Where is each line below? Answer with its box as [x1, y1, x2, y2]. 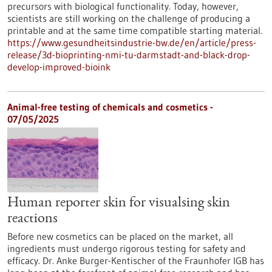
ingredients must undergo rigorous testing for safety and [7, 242, 246, 254]
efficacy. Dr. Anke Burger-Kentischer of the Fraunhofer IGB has [7, 254, 264, 267]
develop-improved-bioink [7, 61, 110, 73]
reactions [7, 212, 58, 226]
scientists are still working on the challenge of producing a [7, 12, 250, 24]
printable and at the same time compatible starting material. [7, 24, 262, 36]
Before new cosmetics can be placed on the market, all [7, 230, 233, 242]
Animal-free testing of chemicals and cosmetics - [7, 101, 213, 113]
